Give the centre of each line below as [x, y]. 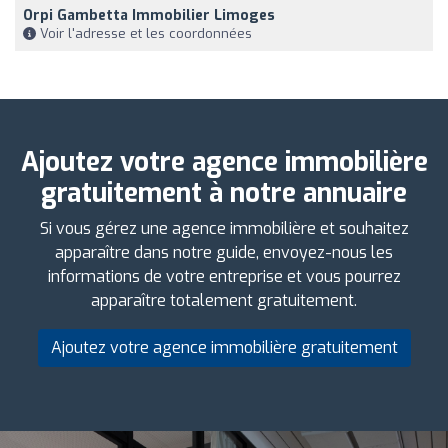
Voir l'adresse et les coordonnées [144, 33]
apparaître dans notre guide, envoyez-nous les [224, 252]
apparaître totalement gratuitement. [224, 300]
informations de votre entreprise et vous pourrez [224, 276]
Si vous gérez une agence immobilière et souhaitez [224, 228]
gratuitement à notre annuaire [224, 193]
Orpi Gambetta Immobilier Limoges [149, 15]
